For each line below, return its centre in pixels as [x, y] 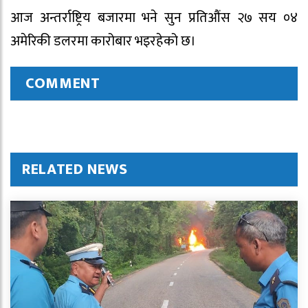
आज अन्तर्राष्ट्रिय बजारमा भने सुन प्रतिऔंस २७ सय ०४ [154, 18]
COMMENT [63, 84]
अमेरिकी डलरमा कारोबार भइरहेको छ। [103, 41]
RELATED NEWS [75, 170]
